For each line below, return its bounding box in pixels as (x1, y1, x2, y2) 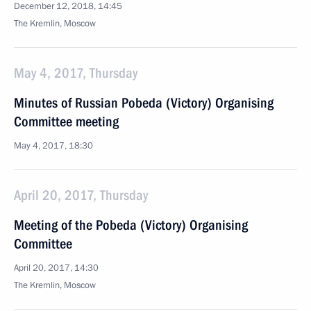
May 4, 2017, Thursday (14, 65, 137, 81)
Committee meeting (14, 113, 119, 130)
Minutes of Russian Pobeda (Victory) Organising (14, 94, 274, 111)
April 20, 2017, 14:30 (14, 262, 99, 274)
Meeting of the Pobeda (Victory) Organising (14, 217, 248, 233)
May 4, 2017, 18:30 (14, 140, 93, 152)
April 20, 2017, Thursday (14, 187, 148, 203)
